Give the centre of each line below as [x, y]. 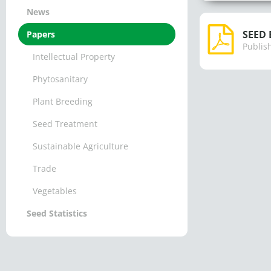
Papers [41, 34]
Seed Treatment [65, 124]
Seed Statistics [57, 213]
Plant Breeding [63, 101]
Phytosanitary [60, 79]
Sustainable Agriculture [80, 146]
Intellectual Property [74, 57]
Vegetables [55, 191]
